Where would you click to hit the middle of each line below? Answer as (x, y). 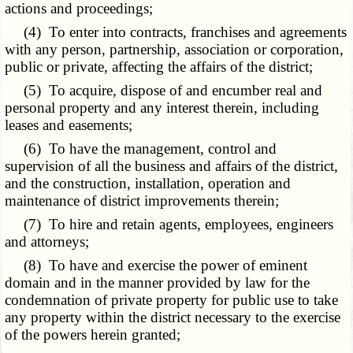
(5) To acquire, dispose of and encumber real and (164, 90)
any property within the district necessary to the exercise (173, 317)
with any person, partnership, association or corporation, (175, 49)
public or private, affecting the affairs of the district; (159, 66)
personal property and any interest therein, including (162, 107)
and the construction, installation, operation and (148, 183)
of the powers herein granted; (93, 334)
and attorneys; (47, 241)
